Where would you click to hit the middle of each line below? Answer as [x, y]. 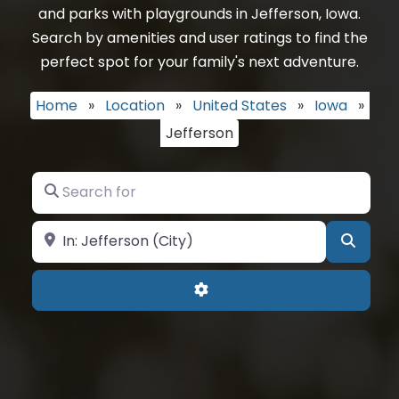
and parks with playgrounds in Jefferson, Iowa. [199, 14]
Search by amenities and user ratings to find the [199, 38]
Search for [68, 183]
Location [134, 106]
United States [239, 106]
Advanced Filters [266, 289]
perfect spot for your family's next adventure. [199, 62]
